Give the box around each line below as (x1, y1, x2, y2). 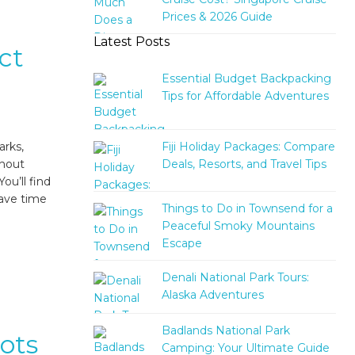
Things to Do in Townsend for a (161, 200, 333, 216)
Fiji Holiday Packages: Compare (161, 139, 335, 154)
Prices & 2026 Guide (161, 10, 273, 25)
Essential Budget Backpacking (161, 71, 331, 86)
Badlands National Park (161, 323, 290, 338)
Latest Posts (94, 34, 170, 50)
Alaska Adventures (161, 287, 264, 302)
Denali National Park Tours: (161, 269, 309, 284)
